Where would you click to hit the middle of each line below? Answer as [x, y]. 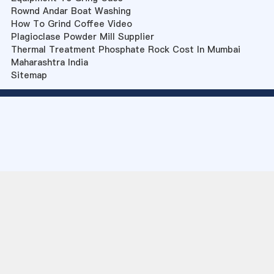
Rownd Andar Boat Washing [71, 11]
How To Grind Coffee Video [71, 24]
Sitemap [29, 76]
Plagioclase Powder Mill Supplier [82, 37]
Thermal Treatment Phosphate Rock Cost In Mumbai [125, 50]
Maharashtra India [49, 63]
